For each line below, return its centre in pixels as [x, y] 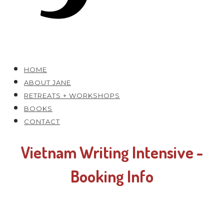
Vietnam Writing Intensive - [112, 152]
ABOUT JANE [47, 82]
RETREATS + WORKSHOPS [72, 95]
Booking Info [112, 176]
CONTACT [42, 121]
